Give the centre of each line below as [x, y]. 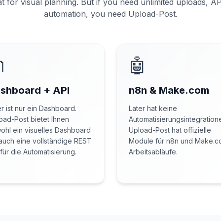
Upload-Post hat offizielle [170, 130]
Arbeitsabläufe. [153, 152]
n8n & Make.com [169, 90]
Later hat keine [153, 108]
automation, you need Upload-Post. [110, 14]
